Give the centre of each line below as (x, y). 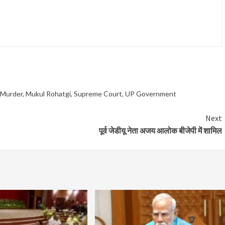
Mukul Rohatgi (48, 94)
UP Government (151, 94)
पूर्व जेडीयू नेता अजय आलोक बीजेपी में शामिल (160, 131)
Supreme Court (98, 94)
